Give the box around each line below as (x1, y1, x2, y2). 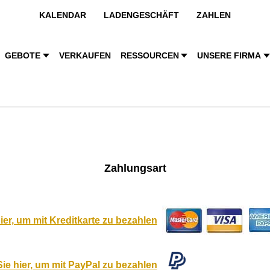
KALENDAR (39, 10, 86, 20)
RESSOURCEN (120, 51, 179, 60)
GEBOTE (4, 51, 40, 60)
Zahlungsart (104, 162, 166, 174)
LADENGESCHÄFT (104, 10, 179, 20)
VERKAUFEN (58, 51, 111, 60)
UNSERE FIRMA (197, 51, 262, 60)
